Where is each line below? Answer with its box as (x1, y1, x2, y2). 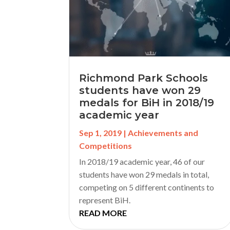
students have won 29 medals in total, (79, 169, 209, 179)
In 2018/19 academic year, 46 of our (79, 156, 205, 166)
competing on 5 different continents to (79, 182, 215, 192)
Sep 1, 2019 (79, 127, 122, 138)
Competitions (79, 140, 132, 150)
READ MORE (79, 207, 127, 218)
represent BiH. (79, 195, 131, 205)
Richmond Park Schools (79, 71, 208, 84)
